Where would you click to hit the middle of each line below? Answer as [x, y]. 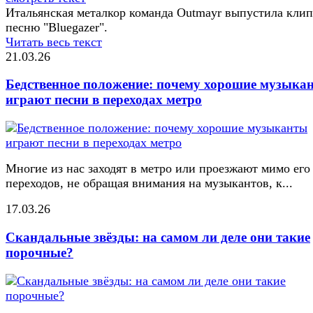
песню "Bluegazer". [57, 27]
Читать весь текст [54, 42]
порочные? [39, 252]
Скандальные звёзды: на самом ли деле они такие [158, 237]
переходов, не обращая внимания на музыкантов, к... [149, 183]
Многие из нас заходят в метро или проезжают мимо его [158, 169]
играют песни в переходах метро [104, 100]
